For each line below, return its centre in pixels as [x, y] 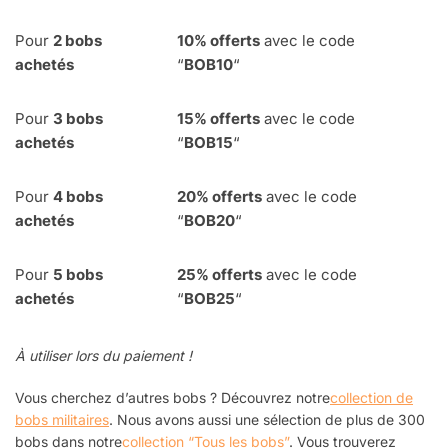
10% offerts [218, 40]
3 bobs [78, 118]
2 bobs [77, 40]
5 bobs [78, 274]
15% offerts [218, 118]
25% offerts [219, 274]
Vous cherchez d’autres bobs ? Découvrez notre [172, 397]
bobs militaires [62, 419]
